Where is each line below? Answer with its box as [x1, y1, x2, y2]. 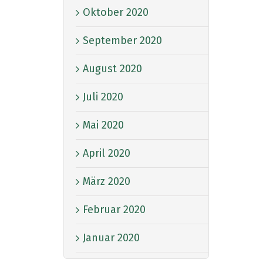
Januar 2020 [83, 231, 140, 244]
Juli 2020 [83, 90, 123, 103]
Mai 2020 [83, 118, 124, 131]
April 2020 [83, 146, 130, 160]
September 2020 [83, 33, 162, 47]
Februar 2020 [83, 203, 146, 216]
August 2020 [83, 62, 142, 75]
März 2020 [83, 174, 130, 188]
